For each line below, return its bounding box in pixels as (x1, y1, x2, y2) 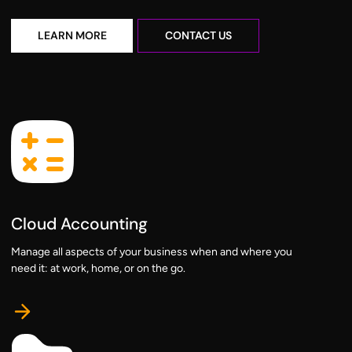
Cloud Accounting (11, 212, 148, 235)
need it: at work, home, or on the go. (11, 262, 185, 276)
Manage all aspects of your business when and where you (11, 245, 292, 259)
